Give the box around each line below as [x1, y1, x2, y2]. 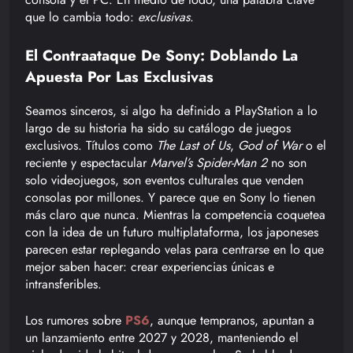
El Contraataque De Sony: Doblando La [25, 44, 298, 66]
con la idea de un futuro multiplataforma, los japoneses [25, 222, 318, 241]
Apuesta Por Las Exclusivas [25, 65, 214, 87]
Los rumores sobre [25, 310, 125, 329]
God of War [238, 136, 302, 154]
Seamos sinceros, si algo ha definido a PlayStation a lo [25, 101, 318, 120]
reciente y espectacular [25, 153, 150, 172]
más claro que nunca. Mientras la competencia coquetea [25, 205, 325, 224]
